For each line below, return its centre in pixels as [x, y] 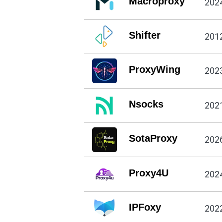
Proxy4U [148, 173]
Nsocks [146, 104]
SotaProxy [153, 139]
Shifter [144, 35]
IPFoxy [145, 207]
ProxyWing [154, 70]
